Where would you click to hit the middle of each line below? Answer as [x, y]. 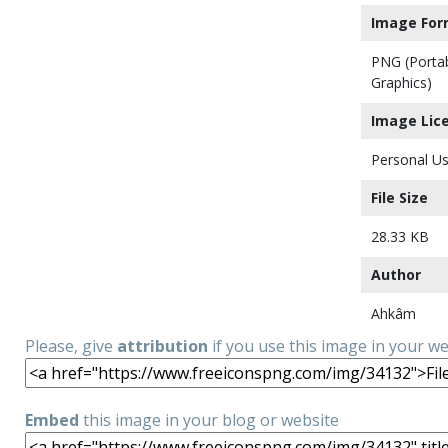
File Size [399, 197]
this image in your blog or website [209, 420]
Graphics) [401, 82]
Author [396, 274]
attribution [162, 346]
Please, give [71, 346]
